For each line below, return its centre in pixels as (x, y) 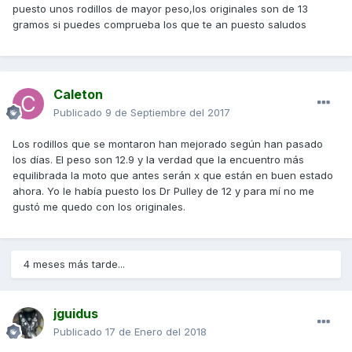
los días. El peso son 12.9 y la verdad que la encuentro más (158, 160)
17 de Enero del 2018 (156, 332)
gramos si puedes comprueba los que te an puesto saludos (159, 25)
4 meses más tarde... (74, 264)
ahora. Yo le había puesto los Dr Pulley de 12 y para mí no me (163, 191)
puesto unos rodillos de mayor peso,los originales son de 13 (160, 9)
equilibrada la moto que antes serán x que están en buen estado (173, 176)
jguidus (76, 314)
